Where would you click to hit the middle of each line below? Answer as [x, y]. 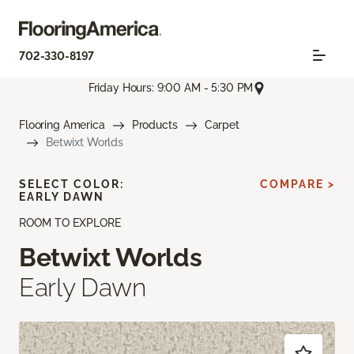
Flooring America [62, 124]
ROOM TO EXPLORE [70, 222]
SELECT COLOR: [72, 184]
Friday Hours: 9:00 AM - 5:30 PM [171, 88]
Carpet [222, 124]
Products [154, 124]
